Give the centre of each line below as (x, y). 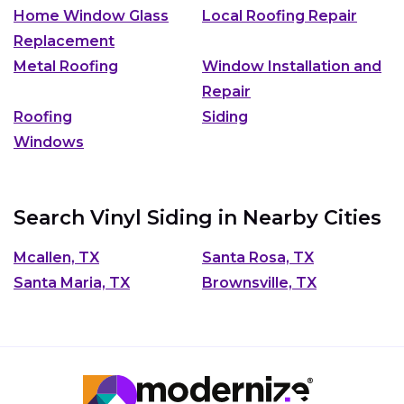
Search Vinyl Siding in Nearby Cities (197, 217)
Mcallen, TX (56, 258)
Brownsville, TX (259, 283)
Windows (49, 142)
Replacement (64, 41)
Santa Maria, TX (72, 283)
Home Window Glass (91, 15)
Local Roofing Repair (280, 15)
